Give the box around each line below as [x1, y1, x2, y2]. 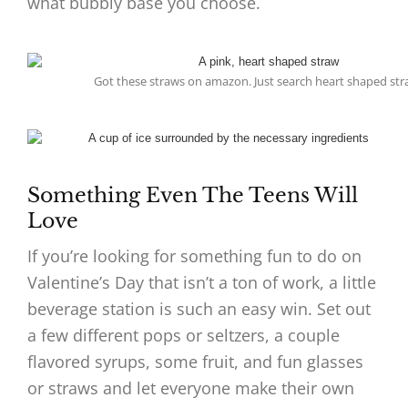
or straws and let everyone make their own [27, 377, 354, 400]
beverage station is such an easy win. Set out [27, 298, 371, 321]
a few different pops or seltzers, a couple [27, 324, 340, 347]
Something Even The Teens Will [27, 183, 358, 209]
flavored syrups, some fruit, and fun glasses [27, 351, 363, 373]
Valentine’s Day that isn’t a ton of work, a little [27, 271, 376, 294]
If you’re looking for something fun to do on [27, 245, 362, 268]
